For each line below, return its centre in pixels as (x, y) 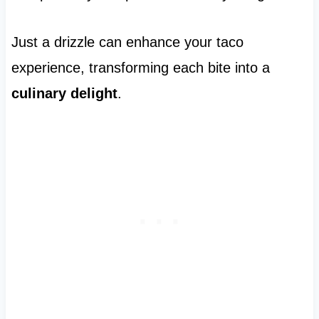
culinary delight (64, 94)
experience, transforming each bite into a (140, 68)
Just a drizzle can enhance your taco (127, 42)
